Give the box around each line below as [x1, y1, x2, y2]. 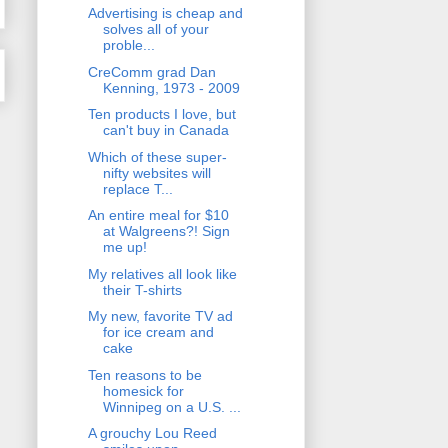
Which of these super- [87, 148, 227, 165]
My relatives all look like [87, 265, 237, 282]
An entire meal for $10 [87, 207, 229, 224]
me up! [102, 239, 147, 256]
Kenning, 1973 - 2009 [102, 79, 240, 96]
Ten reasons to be [87, 366, 202, 383]
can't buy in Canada [102, 122, 229, 139]
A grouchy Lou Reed [87, 425, 217, 442]
